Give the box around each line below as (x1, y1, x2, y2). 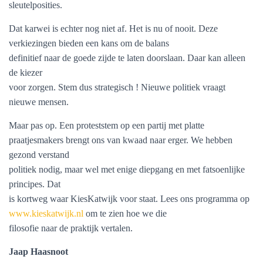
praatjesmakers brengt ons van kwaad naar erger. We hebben (9, 135, 232, 145)
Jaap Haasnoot (9, 247, 68, 257)
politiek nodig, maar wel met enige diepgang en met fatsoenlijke (9, 164, 245, 174)
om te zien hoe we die (83, 208, 167, 218)
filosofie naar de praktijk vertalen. (9, 223, 133, 233)
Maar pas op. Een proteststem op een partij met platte (9, 120, 204, 130)
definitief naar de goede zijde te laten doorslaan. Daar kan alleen (9, 53, 245, 63)
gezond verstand (9, 150, 69, 160)
